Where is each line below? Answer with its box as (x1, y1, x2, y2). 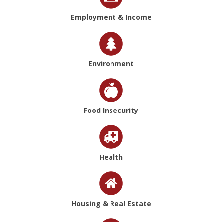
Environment (88, 59, 134, 69)
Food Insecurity (84, 106, 138, 115)
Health (99, 152, 123, 162)
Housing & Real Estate (71, 199, 151, 209)
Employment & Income (70, 12, 152, 22)
